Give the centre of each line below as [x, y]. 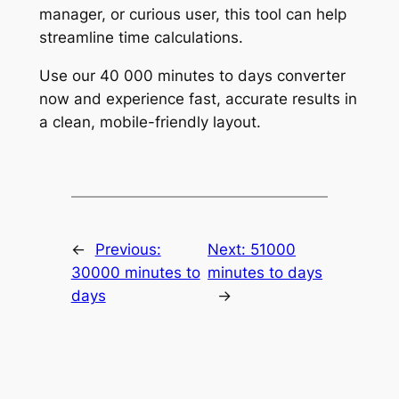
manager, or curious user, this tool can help [192, 14]
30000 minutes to [135, 272]
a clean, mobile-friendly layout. [150, 122]
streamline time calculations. [141, 37]
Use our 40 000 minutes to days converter [192, 75]
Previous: [128, 249]
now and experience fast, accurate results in [198, 98]
